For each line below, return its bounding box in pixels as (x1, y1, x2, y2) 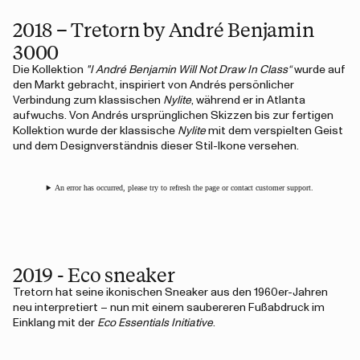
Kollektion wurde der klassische (13, 125, 178, 137)
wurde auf (292, 64, 346, 76)
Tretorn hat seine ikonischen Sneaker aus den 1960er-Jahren (13, 287, 328, 298)
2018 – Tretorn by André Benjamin (13, 16, 314, 42)
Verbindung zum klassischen (13, 95, 163, 106)
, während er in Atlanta (191, 95, 305, 106)
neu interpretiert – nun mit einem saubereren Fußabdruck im (13, 302, 325, 313)
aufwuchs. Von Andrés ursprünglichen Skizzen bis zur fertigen (13, 110, 333, 121)
